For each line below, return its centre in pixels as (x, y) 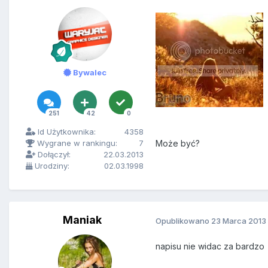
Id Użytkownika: (66, 132)
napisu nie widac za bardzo (210, 246)
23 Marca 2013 (239, 220)
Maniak (82, 220)
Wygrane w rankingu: (76, 143)
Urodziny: (51, 166)
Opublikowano (183, 220)
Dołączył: (53, 155)
